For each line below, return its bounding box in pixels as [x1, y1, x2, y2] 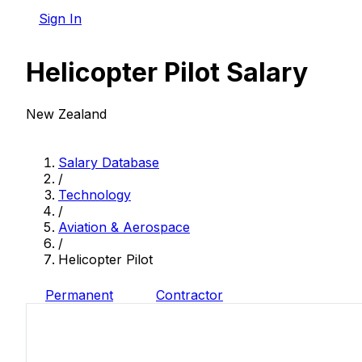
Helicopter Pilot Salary [26, 57, 308, 89]
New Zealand [26, 105, 107, 122]
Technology [58, 186, 131, 203]
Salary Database [58, 154, 159, 170]
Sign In [39, 10, 82, 27]
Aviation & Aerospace [58, 218, 190, 235]
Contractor [156, 286, 223, 303]
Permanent [45, 286, 113, 303]
